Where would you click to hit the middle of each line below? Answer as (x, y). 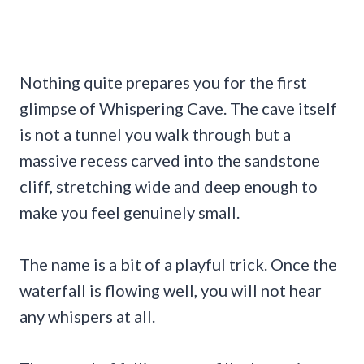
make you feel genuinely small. (130, 212)
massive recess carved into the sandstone (170, 160)
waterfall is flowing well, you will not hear (171, 290)
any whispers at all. (87, 316)
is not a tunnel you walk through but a (155, 134)
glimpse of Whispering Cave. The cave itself (178, 108)
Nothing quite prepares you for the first (163, 82)
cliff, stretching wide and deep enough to (169, 186)
